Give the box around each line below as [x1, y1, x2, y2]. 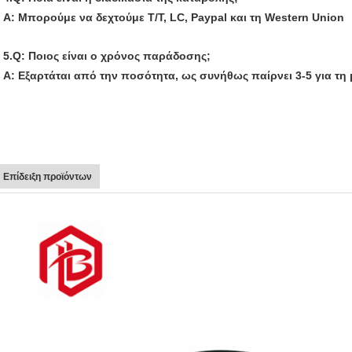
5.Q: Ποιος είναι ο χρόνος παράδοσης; [3, 49, 211, 62]
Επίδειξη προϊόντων [3, 170, 92, 182]
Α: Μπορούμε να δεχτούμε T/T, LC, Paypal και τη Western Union [3, 10, 344, 24]
